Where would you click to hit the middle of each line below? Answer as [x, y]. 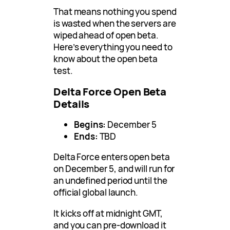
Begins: [91, 125]
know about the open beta [106, 59]
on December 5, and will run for [114, 169]
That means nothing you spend [115, 12]
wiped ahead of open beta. [106, 35]
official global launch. [96, 193]
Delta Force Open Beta [110, 92]
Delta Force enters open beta [112, 157]
